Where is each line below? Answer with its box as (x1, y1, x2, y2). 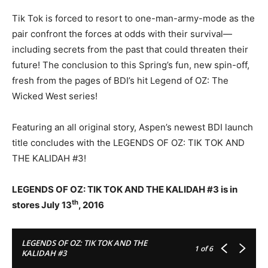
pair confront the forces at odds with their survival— (12, 28, 232, 39)
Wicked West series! (12, 90, 98, 102)
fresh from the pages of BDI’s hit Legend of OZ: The (12, 74, 229, 86)
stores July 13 (12, 199, 72, 211)
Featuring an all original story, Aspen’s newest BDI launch (12, 121, 253, 133)
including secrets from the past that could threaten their (12, 43, 248, 55)
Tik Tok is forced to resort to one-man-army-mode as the (12, 12, 255, 24)
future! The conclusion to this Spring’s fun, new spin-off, (12, 59, 249, 71)
